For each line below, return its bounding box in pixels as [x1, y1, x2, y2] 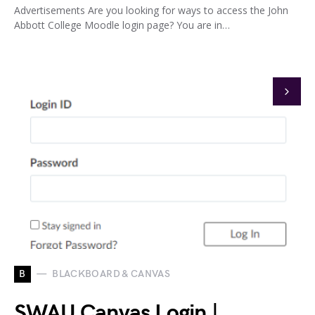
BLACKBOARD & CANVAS [52, 268, 171, 281]
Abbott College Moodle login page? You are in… [14, 18, 230, 32]
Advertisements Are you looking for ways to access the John [14, 3, 288, 17]
